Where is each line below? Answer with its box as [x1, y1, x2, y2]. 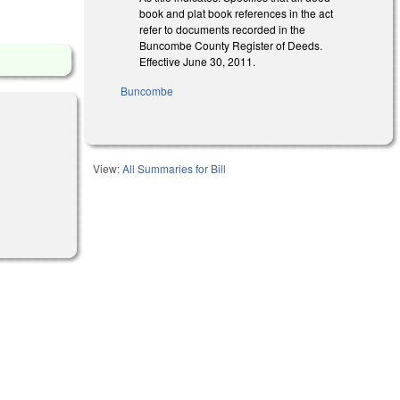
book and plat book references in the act [139, 4, 334, 21]
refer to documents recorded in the [139, 21, 306, 37]
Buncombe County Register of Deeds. [139, 37, 323, 53]
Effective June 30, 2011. [139, 53, 256, 69]
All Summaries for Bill [122, 160, 227, 176]
